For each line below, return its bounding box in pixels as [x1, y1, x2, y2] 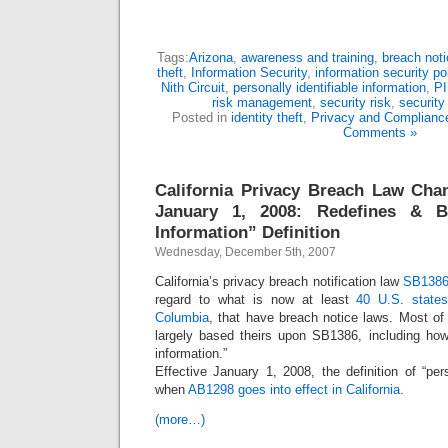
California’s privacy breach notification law [155, 274, 403, 289]
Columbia [155, 310, 209, 325]
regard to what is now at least [155, 292, 357, 307]
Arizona [188, 50, 233, 65]
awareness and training [240, 50, 374, 65]
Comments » [343, 125, 417, 140]
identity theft [231, 110, 303, 125]
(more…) [155, 412, 205, 427]
